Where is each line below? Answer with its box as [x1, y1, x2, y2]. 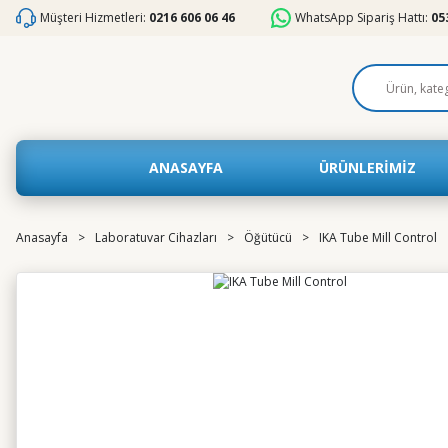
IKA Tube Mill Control [319, 229, 437, 246]
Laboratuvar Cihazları [95, 229, 217, 246]
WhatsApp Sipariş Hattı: [295, 9, 428, 26]
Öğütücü [244, 229, 292, 246]
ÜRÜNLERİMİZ [318, 158, 416, 177]
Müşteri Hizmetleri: [40, 9, 146, 26]
